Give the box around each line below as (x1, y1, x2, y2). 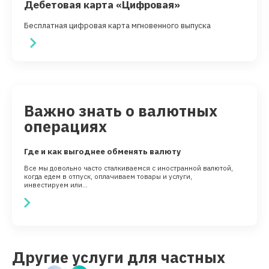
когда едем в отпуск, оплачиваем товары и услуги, (24, 172, 192, 181)
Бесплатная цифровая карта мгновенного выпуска (24, 20, 211, 31)
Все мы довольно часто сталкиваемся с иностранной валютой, (24, 163, 233, 173)
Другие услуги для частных (12, 247, 225, 267)
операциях (24, 116, 107, 137)
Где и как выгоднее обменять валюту (24, 146, 181, 157)
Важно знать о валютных (24, 101, 217, 121)
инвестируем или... (24, 180, 88, 190)
